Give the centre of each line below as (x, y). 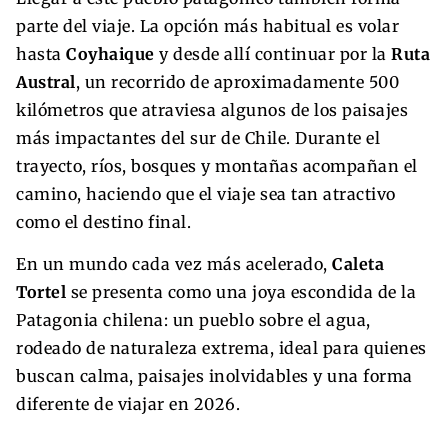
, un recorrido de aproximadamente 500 (237, 81)
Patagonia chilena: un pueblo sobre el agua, (193, 319)
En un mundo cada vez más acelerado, (174, 263)
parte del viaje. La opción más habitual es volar (207, 25)
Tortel (41, 291)
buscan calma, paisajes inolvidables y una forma (214, 375)
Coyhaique (110, 53)
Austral (46, 81)
